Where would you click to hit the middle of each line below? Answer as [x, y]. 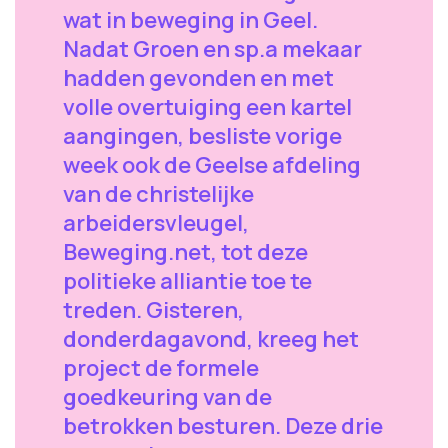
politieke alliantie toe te [187, 281]
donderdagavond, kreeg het [211, 339]
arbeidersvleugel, [156, 223]
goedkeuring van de [167, 397]
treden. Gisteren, [153, 310]
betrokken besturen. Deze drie [223, 426]
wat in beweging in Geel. [190, 20]
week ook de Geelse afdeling [212, 165]
